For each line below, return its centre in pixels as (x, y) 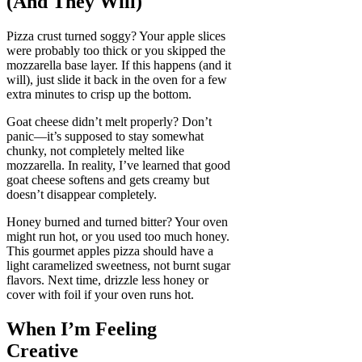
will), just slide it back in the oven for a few (117, 80)
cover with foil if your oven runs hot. (100, 295)
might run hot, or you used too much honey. (118, 237)
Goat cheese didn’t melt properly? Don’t (109, 122)
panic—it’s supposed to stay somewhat (105, 137)
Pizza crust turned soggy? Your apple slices (116, 36)
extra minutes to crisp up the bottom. (99, 95)
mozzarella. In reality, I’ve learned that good (118, 166)
